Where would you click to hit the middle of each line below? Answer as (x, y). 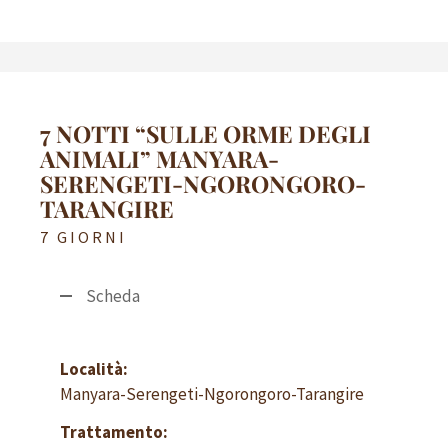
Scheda (113, 295)
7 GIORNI (83, 236)
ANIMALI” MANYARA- (159, 158)
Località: (94, 368)
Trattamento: (114, 432)
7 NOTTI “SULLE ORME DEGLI (205, 133)
